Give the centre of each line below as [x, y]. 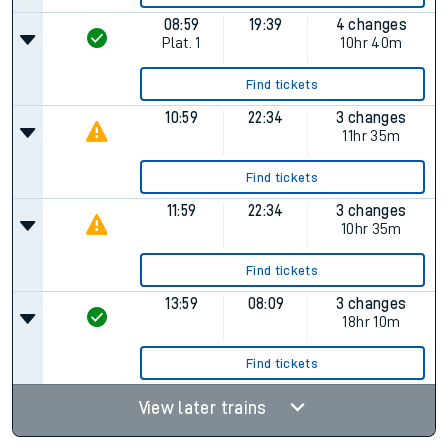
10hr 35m [371, 229]
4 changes [371, 25]
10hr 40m [371, 43]
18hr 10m [371, 322]
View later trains [204, 408]
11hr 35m [371, 136]
